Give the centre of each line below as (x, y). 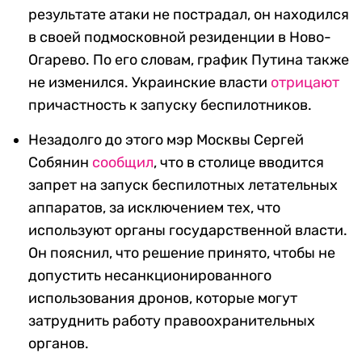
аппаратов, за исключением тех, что (154, 208)
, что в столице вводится (239, 163)
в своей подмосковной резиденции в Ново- (180, 38)
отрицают (305, 83)
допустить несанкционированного (150, 276)
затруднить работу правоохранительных (172, 321)
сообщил (123, 163)
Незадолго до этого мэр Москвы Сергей (166, 140)
